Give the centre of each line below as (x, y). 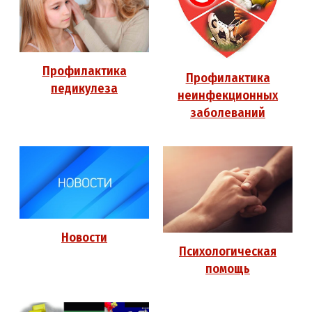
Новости (84, 237)
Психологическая (228, 251)
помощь (228, 268)
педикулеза (84, 89)
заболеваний (228, 112)
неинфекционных (228, 95)
